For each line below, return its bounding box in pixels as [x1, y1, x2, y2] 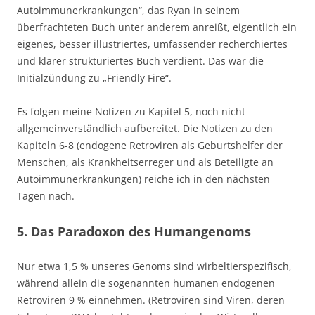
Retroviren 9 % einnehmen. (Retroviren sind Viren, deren [17, 293, 285, 307]
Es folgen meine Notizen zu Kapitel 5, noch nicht [17, 105, 245, 119]
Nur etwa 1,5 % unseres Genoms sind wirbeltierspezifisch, [17, 259, 292, 274]
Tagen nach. [17, 189, 75, 203]
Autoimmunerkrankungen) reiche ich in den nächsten [17, 172, 270, 186]
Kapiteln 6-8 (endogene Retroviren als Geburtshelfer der [17, 139, 283, 153]
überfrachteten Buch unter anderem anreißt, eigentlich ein [17, 20, 297, 34]
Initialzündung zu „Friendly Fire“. [17, 71, 177, 85]
